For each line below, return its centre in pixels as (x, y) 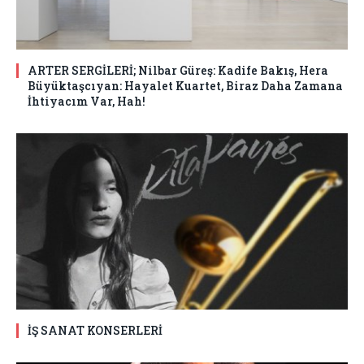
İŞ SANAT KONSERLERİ (95, 330)
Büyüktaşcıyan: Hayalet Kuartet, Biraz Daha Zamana (185, 85)
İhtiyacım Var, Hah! (87, 101)
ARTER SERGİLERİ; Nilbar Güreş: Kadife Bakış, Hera (178, 70)
